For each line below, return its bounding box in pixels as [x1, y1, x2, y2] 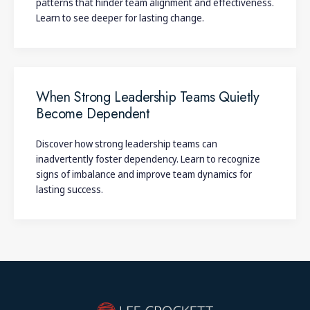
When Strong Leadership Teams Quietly [36, 86, 259, 107]
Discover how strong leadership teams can [36, 136, 217, 150]
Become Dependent [36, 103, 150, 124]
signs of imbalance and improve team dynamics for [36, 167, 252, 181]
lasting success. [36, 182, 103, 196]
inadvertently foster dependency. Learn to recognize [36, 152, 260, 165]
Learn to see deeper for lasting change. [36, 10, 204, 24]
